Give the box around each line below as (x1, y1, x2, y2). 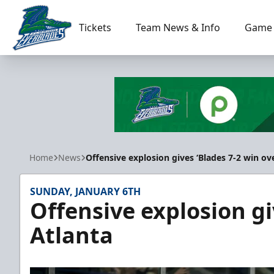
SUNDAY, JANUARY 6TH (30, 185, 141, 198)
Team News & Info (135, 21, 220, 34)
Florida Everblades (12, 50, 97, 64)
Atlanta (30, 220, 113, 250)
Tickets (78, 21, 111, 34)
